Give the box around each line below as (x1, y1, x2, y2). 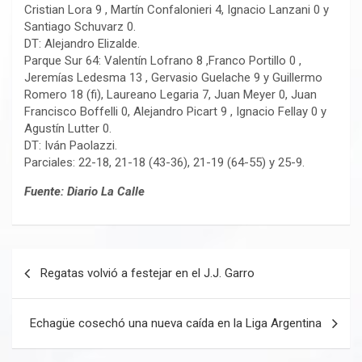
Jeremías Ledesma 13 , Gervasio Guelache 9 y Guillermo (24, 70, 322, 86)
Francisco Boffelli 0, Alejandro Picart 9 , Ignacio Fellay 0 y (24, 104, 326, 120)
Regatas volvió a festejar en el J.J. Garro (40, 266, 255, 281)
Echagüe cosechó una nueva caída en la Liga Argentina (30, 316, 322, 331)
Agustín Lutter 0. (24, 121, 112, 137)
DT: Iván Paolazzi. (24, 138, 117, 154)
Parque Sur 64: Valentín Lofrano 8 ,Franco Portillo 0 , (24, 53, 301, 69)
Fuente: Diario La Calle (24, 184, 145, 200)
